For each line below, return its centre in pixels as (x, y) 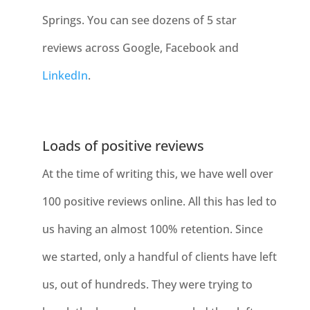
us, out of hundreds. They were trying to (147, 284)
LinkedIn (65, 75)
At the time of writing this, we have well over (157, 174)
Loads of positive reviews (123, 146)
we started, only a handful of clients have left (159, 257)
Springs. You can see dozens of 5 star (139, 20)
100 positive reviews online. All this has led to (159, 201)
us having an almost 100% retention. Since (152, 229)
